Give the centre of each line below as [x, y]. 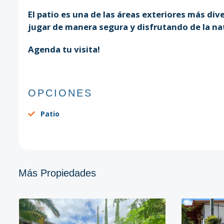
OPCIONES [60, 93]
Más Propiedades [57, 173]
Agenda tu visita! [64, 49]
